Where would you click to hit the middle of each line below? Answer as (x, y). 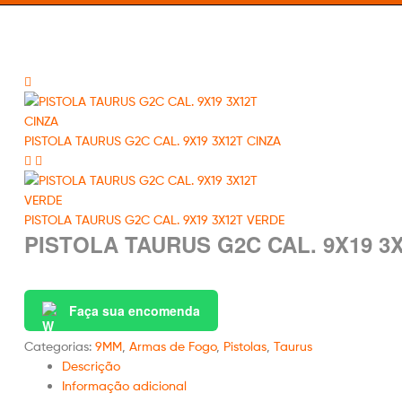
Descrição (91, 366)
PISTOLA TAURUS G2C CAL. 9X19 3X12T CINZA (153, 140)
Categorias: (60, 346)
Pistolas (245, 346)
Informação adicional (124, 386)
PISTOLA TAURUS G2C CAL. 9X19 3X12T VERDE (154, 219)
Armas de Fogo (173, 346)
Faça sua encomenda (135, 311)
